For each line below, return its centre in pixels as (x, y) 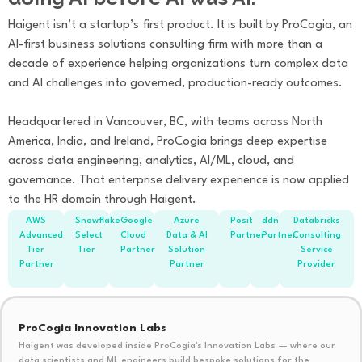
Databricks (316, 221)
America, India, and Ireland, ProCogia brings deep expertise (168, 141)
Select (88, 235)
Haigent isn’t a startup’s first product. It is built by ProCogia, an (180, 25)
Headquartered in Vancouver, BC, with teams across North (165, 122)
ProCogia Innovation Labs (93, 328)
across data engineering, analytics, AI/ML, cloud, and (151, 161)
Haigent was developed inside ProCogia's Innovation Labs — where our (177, 346)
